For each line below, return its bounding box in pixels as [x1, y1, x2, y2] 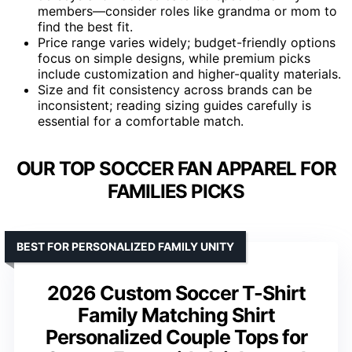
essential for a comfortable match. [38, 112, 244, 129]
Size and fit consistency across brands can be [38, 81, 312, 97]
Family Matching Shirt [77, 302, 275, 327]
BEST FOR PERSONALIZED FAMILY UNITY [16, 239, 234, 253]
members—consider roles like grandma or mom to [38, 2, 337, 19]
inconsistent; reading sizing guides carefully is [38, 97, 311, 113]
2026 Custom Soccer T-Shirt [46, 280, 306, 305]
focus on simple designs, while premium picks [38, 49, 310, 66]
